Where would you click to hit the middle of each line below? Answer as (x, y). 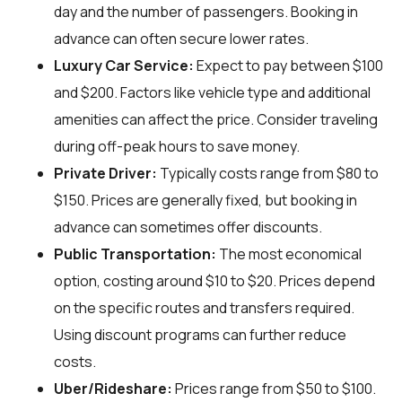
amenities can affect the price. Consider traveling (216, 119)
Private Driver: (105, 173)
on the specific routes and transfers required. (204, 307)
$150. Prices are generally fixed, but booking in (205, 200)
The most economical (289, 253)
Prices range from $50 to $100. (274, 388)
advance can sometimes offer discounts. (188, 227)
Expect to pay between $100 (288, 65)
